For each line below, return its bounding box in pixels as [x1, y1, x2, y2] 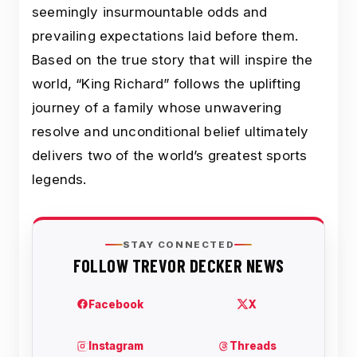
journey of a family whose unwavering [32, 99, 282, 116]
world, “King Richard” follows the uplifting [32, 75, 301, 92]
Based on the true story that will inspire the [32, 51, 313, 68]
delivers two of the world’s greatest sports [32, 147, 308, 163]
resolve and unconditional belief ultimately [32, 123, 309, 139]
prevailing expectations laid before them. [32, 27, 298, 44]
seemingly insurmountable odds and [32, 3, 268, 20]
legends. [32, 171, 87, 187]
